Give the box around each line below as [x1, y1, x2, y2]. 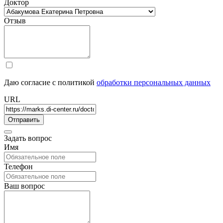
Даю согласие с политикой [4, 78, 97, 87]
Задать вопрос [4, 134, 52, 142]
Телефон [4, 162, 33, 171]
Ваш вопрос [4, 182, 45, 190]
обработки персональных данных [97, 78, 211, 87]
